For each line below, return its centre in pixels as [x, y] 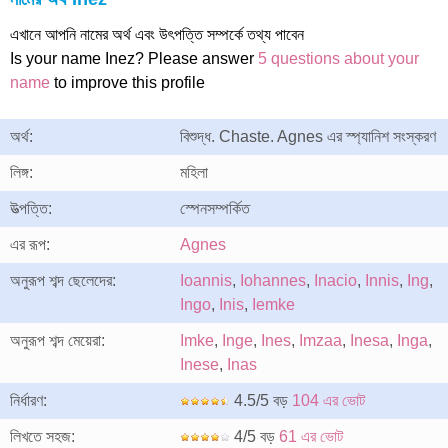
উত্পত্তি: [31, 208]
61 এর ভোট [311, 436]
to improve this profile [127, 82]
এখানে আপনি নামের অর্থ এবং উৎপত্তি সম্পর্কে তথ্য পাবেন [157, 34]
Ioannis [206, 280]
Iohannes [273, 280]
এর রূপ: [30, 244]
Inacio [335, 280]
